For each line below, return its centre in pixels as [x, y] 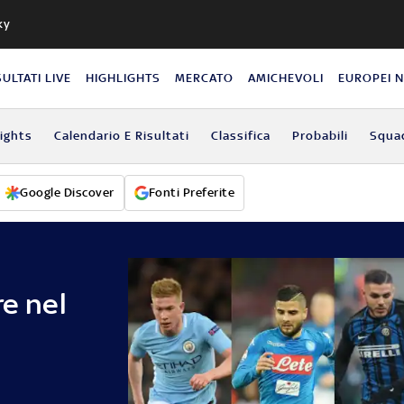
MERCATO [205, 78]
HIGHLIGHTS [124, 78]
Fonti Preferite [191, 192]
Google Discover [67, 192]
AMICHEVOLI [286, 78]
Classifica [240, 135]
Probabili [320, 135]
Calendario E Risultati [121, 135]
